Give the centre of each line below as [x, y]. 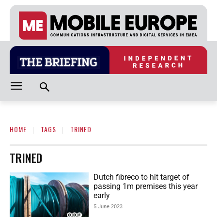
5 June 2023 [108, 207]
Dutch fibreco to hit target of [142, 177]
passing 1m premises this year [146, 186]
